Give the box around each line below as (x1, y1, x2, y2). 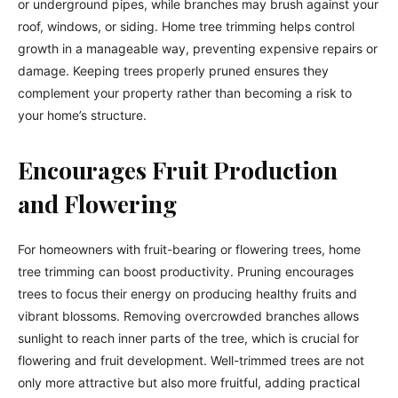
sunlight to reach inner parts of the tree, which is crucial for (18, 330, 359, 346)
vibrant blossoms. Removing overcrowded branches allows (18, 307, 359, 323)
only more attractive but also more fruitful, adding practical (18, 374, 360, 390)
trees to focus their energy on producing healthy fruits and (18, 285, 357, 301)
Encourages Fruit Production (18, 153, 338, 186)
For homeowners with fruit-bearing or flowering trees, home (18, 241, 361, 257)
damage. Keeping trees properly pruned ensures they (18, 62, 329, 78)
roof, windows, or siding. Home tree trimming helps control (18, 18, 354, 34)
